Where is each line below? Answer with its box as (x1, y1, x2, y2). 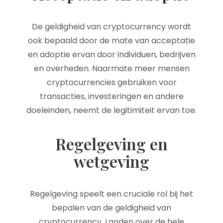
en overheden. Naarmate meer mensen (33, 63, 190, 74)
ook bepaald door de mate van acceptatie (28, 35, 195, 46)
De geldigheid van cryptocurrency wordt (32, 21, 191, 32)
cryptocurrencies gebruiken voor (46, 77, 177, 88)
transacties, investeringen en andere (39, 91, 184, 102)
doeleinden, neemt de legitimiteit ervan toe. (26, 105, 197, 116)
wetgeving (74, 150, 149, 172)
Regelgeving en (55, 133, 168, 154)
